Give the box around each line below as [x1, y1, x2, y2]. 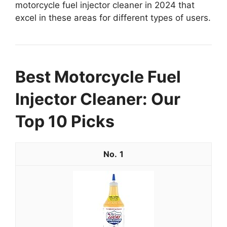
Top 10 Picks [15, 111, 115, 131]
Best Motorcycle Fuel [15, 66, 181, 87]
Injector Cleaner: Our [15, 89, 180, 109]
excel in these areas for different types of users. [15, 12, 211, 23]
